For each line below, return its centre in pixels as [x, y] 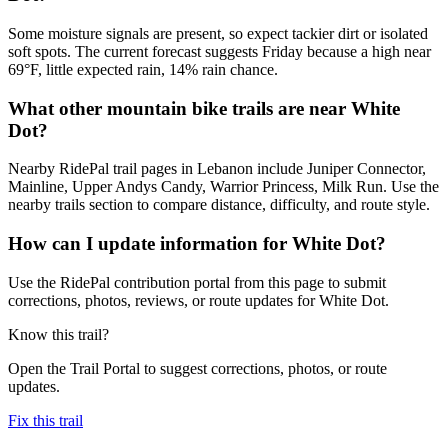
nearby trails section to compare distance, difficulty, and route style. [219, 205]
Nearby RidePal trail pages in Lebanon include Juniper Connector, [217, 169]
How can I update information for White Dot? [197, 244]
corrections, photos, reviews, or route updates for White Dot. [198, 300]
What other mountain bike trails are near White [204, 108]
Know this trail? [58, 334]
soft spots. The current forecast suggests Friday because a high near [219, 51]
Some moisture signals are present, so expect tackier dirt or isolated [218, 33]
